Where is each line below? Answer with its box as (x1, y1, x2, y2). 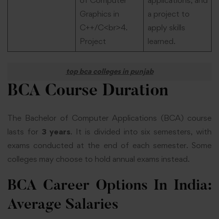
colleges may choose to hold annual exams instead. (7, 154, 190, 164)
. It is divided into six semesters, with (70, 127, 212, 137)
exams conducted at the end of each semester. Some (7, 140, 212, 151)
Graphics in (79, 8, 119, 19)
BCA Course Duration (7, 83, 168, 100)
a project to (147, 8, 190, 19)
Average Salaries (7, 197, 118, 213)
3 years (41, 127, 71, 137)
